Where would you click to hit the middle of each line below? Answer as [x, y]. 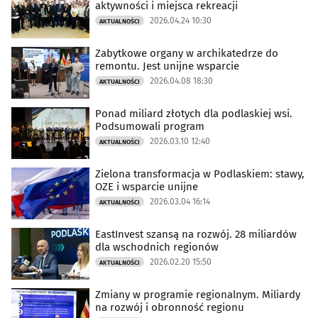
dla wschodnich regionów [157, 247]
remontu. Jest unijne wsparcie [167, 66]
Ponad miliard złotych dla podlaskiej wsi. [194, 114]
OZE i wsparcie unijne [147, 187]
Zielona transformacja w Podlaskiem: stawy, [200, 174]
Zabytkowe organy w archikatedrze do [187, 53]
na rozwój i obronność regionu [170, 307]
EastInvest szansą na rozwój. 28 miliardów [196, 234]
